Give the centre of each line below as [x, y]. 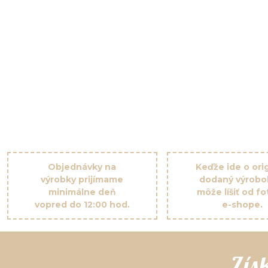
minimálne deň [82, 192]
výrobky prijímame [82, 179]
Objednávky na [82, 167]
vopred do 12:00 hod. [82, 204]
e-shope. [242, 204]
